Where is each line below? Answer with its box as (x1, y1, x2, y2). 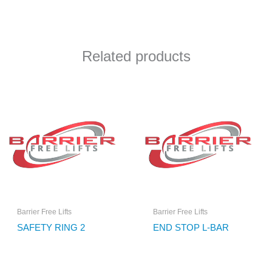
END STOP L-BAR (152, 222, 229, 233)
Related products (81, 48, 191, 65)
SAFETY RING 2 (16, 222, 85, 233)
